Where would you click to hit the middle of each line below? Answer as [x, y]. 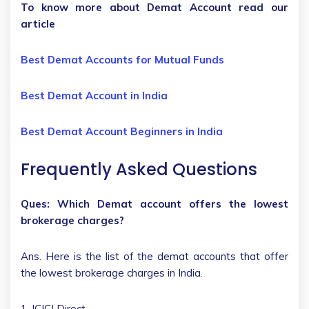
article [38, 23]
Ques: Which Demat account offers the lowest [154, 203]
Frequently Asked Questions [141, 169]
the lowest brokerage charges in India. [113, 272]
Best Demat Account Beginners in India [122, 131]
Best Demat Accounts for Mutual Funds [122, 59]
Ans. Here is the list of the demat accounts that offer [154, 256]
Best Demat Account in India [94, 95]
